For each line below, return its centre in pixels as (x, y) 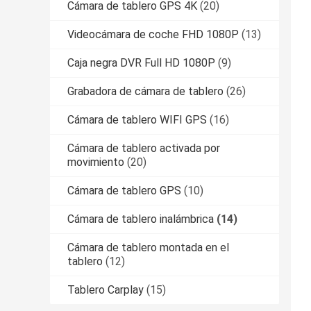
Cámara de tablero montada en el (148, 247)
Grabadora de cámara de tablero (145, 91)
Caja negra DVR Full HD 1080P (141, 62)
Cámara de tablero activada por (144, 148)
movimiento (96, 162)
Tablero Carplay (106, 289)
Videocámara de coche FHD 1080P (153, 34)
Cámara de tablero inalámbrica (141, 219)
